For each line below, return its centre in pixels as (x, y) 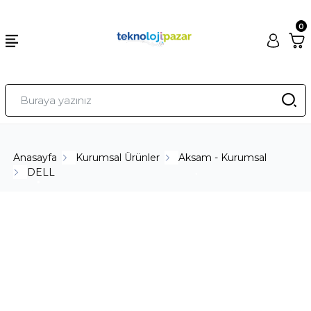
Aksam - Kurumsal (223, 157)
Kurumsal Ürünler (118, 157)
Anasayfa (35, 157)
